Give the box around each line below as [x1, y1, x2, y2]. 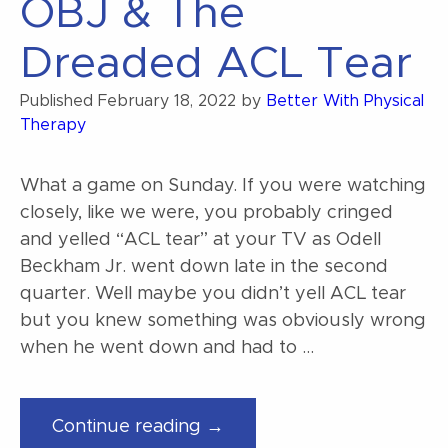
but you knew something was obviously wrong [20, 312, 426, 331]
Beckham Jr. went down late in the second [20, 258, 388, 277]
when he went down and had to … [20, 339, 314, 358]
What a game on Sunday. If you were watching [20, 177, 426, 196]
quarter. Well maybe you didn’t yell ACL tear [20, 285, 406, 304]
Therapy [20, 117, 86, 134]
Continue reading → [52, 418, 224, 437]
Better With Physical [266, 93, 424, 110]
